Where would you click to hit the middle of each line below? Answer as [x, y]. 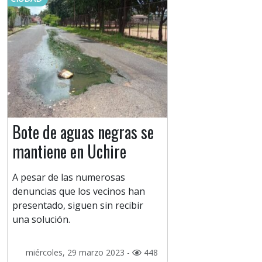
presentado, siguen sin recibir [78, 206]
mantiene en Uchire [69, 151]
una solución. [41, 220]
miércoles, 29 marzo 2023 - [79, 253]
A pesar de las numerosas [69, 177]
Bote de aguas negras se [83, 132]
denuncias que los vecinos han [79, 192]
